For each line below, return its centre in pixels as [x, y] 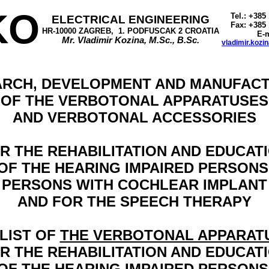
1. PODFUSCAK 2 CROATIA [169, 31]
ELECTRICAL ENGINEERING [131, 20]
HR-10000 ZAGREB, [78, 31]
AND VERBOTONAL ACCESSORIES [134, 117]
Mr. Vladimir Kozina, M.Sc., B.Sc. [131, 40]
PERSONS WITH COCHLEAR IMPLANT [134, 185]
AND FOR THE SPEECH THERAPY [134, 201]
